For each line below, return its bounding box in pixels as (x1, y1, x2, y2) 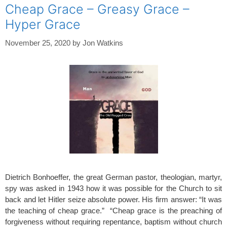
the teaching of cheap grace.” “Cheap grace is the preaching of (5, 206, 222, 215)
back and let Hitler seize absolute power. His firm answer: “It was (5, 195, 222, 204)
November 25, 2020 (5, 38, 70, 47)
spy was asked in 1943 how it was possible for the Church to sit (5, 183, 222, 193)
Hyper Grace (5, 17, 81, 32)
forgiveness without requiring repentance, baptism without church (5, 217, 222, 226)
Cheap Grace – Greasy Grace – (5, 2, 190, 17)
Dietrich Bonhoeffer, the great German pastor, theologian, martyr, (5, 172, 222, 181)
